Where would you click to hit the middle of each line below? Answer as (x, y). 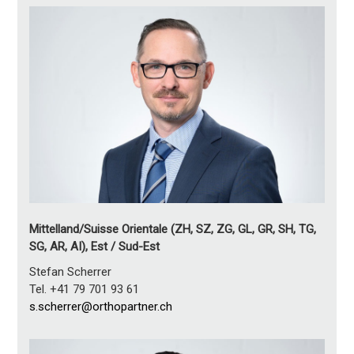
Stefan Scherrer (71, 271)
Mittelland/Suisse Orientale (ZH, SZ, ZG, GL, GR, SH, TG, (173, 229)
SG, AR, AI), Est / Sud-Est (95, 246)
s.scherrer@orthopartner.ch (101, 306)
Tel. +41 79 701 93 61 (85, 289)
